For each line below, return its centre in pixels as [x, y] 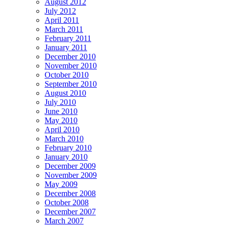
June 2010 [61, 111]
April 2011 [62, 20]
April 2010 [62, 129]
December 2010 [70, 56]
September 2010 [71, 84]
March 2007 [64, 220]
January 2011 [66, 47]
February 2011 [68, 38]
